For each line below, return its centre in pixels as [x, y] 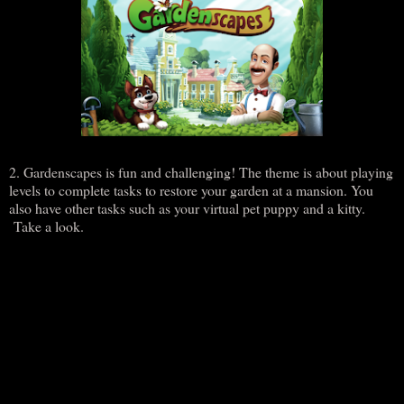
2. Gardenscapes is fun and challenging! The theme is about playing [201, 172]
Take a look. [46, 226]
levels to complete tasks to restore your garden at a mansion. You [191, 190]
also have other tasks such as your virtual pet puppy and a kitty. [187, 208]
